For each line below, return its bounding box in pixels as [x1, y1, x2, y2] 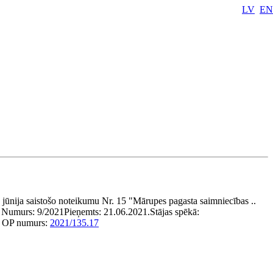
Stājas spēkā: [150, 207, 199, 217]
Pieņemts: [64, 207, 104, 217]
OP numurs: [2, 218, 50, 228]
